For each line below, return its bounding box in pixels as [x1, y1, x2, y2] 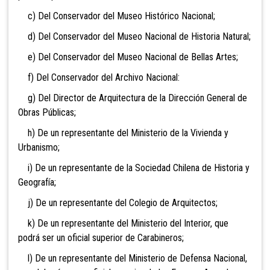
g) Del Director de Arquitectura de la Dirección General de [18, 92, 247, 104]
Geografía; [18, 177, 56, 189]
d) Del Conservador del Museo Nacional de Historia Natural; [18, 31, 251, 43]
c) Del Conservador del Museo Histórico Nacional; [18, 10, 215, 22]
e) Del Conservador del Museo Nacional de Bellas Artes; [18, 51, 238, 63]
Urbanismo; [18, 142, 60, 154]
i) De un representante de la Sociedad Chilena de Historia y [18, 162, 250, 174]
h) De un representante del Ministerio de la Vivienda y [18, 127, 228, 139]
